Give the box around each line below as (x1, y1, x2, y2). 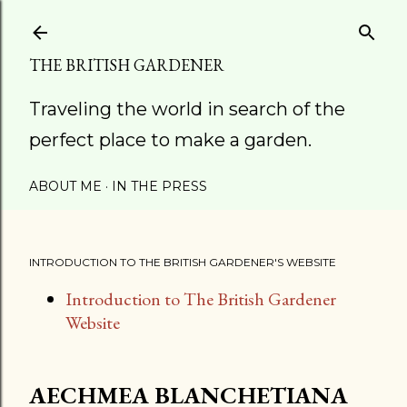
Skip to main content (255, 11, 404, 35)
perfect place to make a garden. (29, 129, 312, 151)
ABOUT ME (29, 178, 102, 194)
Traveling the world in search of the (29, 98, 345, 120)
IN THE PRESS (112, 178, 207, 194)
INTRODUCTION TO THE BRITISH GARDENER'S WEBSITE (29, 255, 336, 269)
